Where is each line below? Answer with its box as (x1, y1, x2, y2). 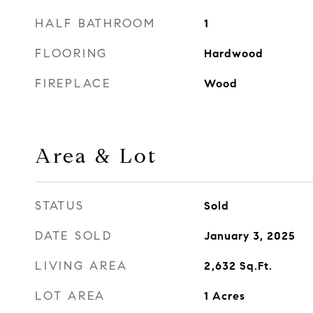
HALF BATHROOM (35, 16, 156, 31)
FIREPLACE (35, 76, 111, 91)
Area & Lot (35, 143, 157, 168)
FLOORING (35, 46, 108, 61)
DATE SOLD (35, 228, 112, 243)
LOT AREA (35, 289, 105, 303)
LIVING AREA (35, 259, 128, 273)
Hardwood (203, 47, 263, 60)
